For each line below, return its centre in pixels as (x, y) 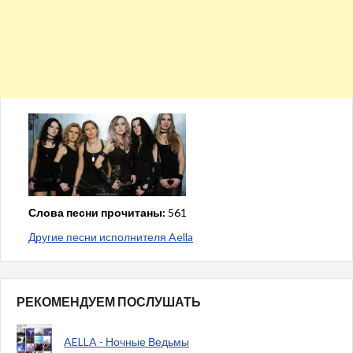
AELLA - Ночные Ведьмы (126, 342)
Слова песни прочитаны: (97, 212)
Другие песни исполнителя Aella (111, 237)
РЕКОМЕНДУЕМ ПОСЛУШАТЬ (109, 301)
